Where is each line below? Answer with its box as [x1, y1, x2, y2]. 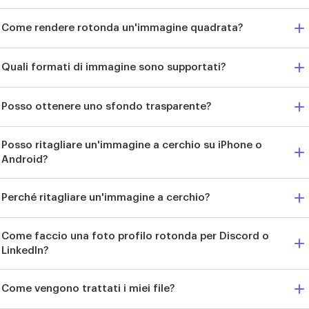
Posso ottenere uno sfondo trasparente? [1, 101, 212, 112]
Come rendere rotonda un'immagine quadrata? [1, 23, 243, 34]
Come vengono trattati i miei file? [1, 283, 175, 295]
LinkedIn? [1, 245, 49, 256]
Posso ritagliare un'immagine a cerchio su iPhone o [1, 139, 262, 150]
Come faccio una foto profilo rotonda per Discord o [1, 230, 269, 241]
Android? [1, 154, 48, 165]
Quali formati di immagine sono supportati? [1, 62, 226, 73]
